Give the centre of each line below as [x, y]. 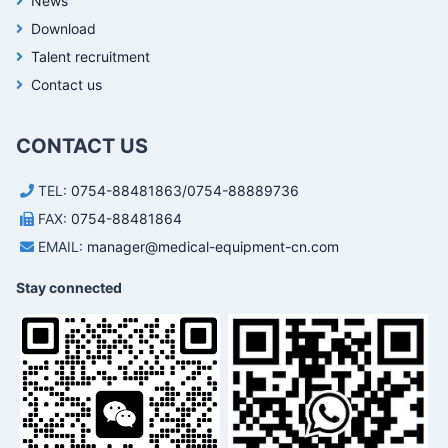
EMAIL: [62, 246]
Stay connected [69, 287]
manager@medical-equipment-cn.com [213, 246]
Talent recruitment [90, 56]
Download [63, 28]
